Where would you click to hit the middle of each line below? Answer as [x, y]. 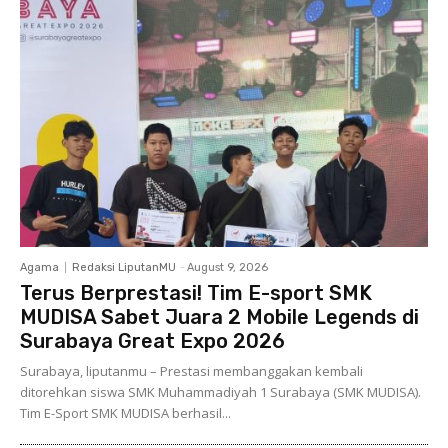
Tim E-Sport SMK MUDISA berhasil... [125, 412]
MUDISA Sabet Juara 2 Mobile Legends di [219, 316]
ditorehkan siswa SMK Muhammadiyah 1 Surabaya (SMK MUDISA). [220, 391]
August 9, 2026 [227, 267]
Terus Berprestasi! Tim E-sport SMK [196, 292]
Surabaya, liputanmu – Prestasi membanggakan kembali [191, 370]
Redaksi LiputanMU [124, 267]
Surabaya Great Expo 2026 [152, 340]
